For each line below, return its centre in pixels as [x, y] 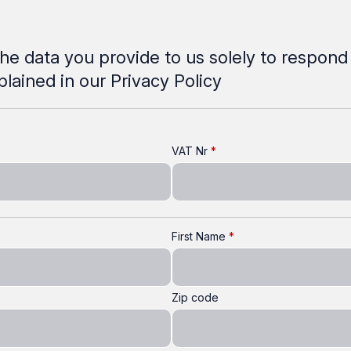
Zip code [195, 297]
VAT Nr [189, 151]
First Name [198, 236]
